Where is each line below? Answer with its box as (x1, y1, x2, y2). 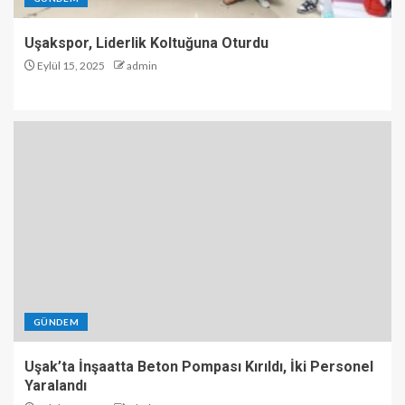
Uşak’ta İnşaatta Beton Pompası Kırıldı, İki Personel (24, 357, 373, 375)
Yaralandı (24, 376, 87, 394)
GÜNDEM (33, 316, 80, 327)
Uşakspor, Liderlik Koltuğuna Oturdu (24, 33, 268, 52)
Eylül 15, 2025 (35, 58, 105, 72)
